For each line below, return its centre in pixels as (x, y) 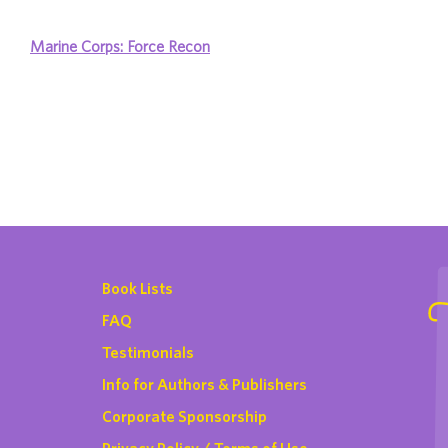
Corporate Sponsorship (184, 416)
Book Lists (137, 288)
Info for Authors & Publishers (204, 384)
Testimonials (148, 352)
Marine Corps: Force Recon (120, 46)
